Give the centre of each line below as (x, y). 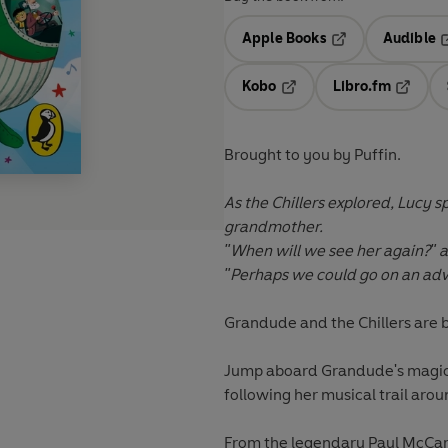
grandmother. (273, 227)
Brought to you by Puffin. (314, 155)
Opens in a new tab (344, 101)
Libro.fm (361, 87)
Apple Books (284, 39)
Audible (409, 39)
